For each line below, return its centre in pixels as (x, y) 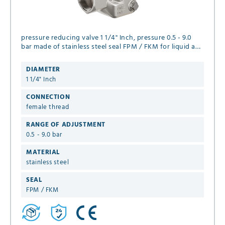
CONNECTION (48, 97)
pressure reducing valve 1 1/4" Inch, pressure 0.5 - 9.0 (79, 38)
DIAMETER (43, 69)
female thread (48, 107)
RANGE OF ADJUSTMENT (66, 125)
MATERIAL (43, 152)
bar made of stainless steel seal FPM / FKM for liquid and (113, 47)
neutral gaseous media (58, 56)
